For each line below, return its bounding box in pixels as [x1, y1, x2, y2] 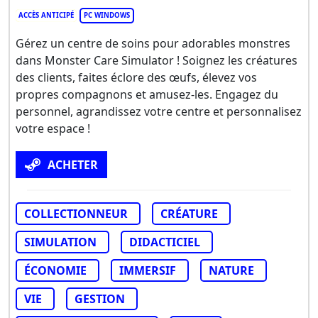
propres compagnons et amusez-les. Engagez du [16, 86, 278, 102]
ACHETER [48, 156, 98, 172]
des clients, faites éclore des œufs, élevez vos [16, 69, 257, 85]
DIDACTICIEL [129, 234, 200, 250]
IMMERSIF [119, 262, 176, 278]
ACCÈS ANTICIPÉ [18, 10, 74, 20]
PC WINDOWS [84, 10, 130, 20]
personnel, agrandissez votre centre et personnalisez [16, 103, 302, 119]
